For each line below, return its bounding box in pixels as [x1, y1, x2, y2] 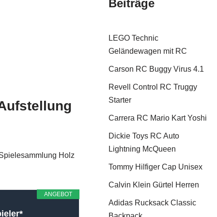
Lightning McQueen [108, 145, 176, 153]
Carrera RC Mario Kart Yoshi [108, 114, 207, 122]
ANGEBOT [44, 191, 73, 198]
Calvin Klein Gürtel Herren [108, 181, 200, 189]
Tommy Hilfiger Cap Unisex [108, 163, 203, 171]
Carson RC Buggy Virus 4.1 [108, 65, 204, 73]
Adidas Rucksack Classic [108, 199, 197, 207]
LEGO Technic [108, 34, 159, 42]
